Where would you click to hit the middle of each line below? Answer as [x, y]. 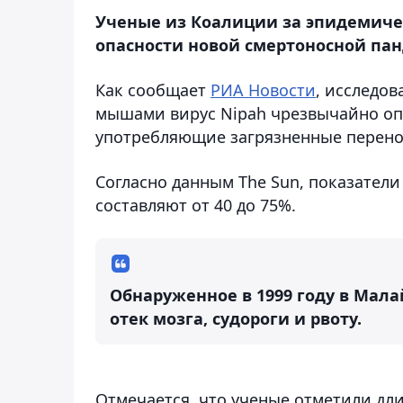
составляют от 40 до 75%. [196, 205]
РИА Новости [263, 90]
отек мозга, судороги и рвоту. [236, 318]
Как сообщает [153, 90]
